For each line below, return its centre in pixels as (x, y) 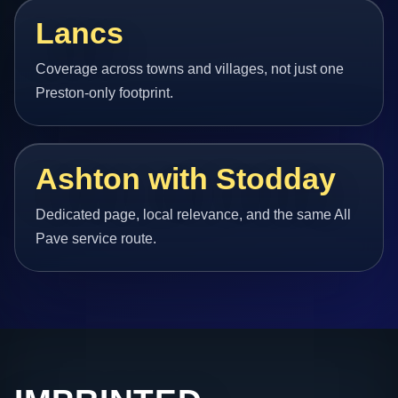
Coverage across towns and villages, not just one (190, 68)
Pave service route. (96, 239)
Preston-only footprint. (105, 92)
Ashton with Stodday (186, 179)
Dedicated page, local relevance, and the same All (194, 215)
